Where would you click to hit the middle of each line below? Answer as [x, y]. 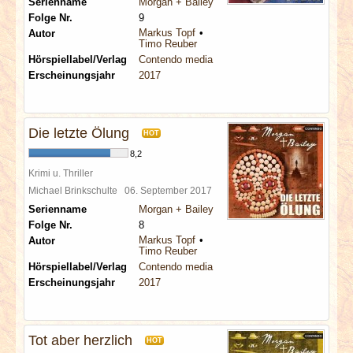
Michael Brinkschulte [76, 190]
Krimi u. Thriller [61, 173]
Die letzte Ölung [79, 133]
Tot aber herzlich [80, 340]
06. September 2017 [171, 190]
